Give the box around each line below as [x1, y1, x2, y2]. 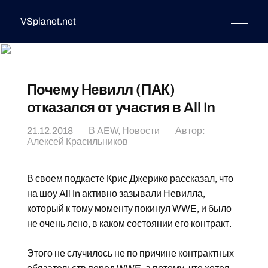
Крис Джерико [106, 173, 168, 184]
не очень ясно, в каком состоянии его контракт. [26, 218, 232, 229]
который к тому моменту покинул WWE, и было [26, 203, 232, 214]
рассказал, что [167, 173, 233, 184]
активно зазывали [80, 188, 163, 199]
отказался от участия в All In [26, 100, 215, 115]
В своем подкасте [26, 173, 106, 184]
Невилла [163, 188, 203, 199]
